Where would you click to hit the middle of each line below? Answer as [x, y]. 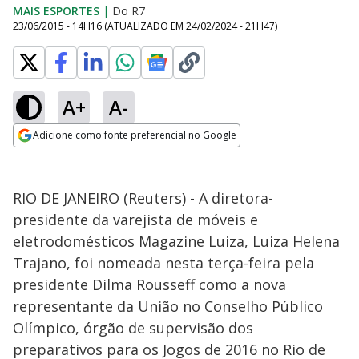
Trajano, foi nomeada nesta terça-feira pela [163, 263]
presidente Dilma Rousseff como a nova [149, 284]
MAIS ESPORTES [56, 11]
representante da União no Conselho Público [168, 306]
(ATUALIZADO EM [145, 26]
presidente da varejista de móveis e [135, 220]
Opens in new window [78, 157]
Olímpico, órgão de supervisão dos [133, 328]
